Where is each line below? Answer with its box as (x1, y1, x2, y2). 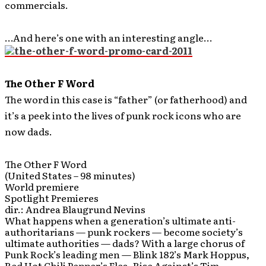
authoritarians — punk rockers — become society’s (5, 224, 243, 239)
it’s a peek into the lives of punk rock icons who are (5, 107, 241, 122)
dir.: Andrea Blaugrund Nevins (5, 201, 145, 216)
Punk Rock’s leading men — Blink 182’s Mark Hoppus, (5, 246, 249, 261)
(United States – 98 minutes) (5, 167, 135, 182)
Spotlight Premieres (5, 190, 99, 205)
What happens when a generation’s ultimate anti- (5, 213, 236, 227)
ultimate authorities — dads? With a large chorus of (5, 235, 245, 250)
